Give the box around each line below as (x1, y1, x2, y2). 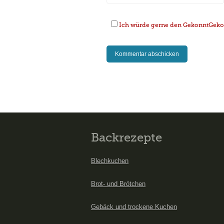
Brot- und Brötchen (91, 180, 145, 187)
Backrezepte (91, 130, 162, 144)
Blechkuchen (91, 157, 128, 164)
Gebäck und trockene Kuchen (91, 203, 177, 210)
